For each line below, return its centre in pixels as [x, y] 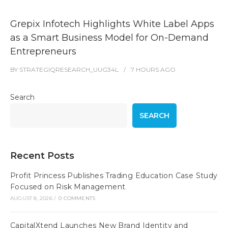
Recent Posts [42, 156]
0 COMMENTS [77, 198]
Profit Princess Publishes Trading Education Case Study [114, 176]
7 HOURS [145, 69]
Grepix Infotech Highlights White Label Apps [112, 24]
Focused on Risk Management [68, 187]
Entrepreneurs [43, 51]
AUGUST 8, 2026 [31, 198]
